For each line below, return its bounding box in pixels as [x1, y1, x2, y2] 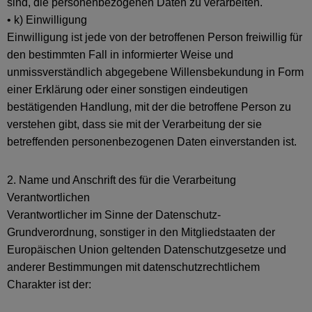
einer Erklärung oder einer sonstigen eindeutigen [7, 84, 248, 95]
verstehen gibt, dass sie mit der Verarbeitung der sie [7, 118, 262, 130]
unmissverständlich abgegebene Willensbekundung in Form [7, 66, 304, 78]
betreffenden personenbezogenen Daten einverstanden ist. [7, 136, 297, 148]
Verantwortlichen [7, 192, 90, 203]
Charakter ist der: [7, 279, 91, 290]
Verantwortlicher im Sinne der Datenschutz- [7, 209, 221, 221]
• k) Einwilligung [7, 14, 87, 26]
